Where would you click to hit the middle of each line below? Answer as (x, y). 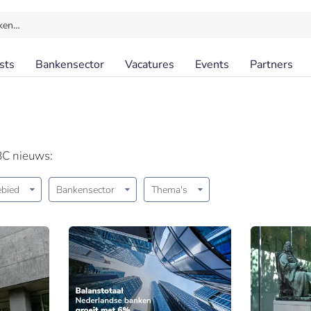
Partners (271, 65)
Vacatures (150, 65)
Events (212, 65)
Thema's (169, 190)
